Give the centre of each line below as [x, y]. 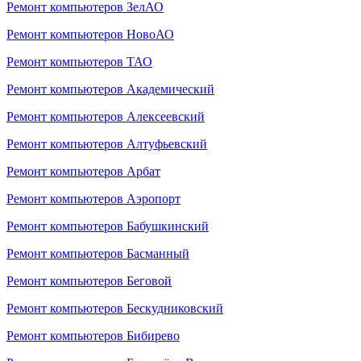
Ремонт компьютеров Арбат [83, 171]
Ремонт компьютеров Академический [110, 89]
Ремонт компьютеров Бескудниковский [115, 308]
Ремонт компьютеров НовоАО [90, 34]
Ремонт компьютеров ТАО [79, 62]
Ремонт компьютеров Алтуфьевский [107, 144]
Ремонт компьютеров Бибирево [93, 336]
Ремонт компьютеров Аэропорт [93, 199]
